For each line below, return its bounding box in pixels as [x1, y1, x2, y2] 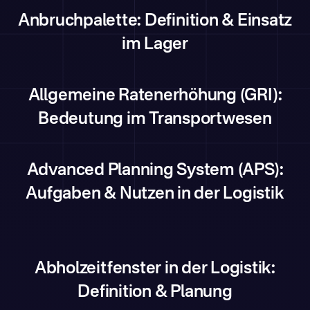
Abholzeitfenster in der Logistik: [34, 261, 276, 277]
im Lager [121, 37, 189, 53]
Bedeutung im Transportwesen [38, 111, 272, 128]
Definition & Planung [77, 284, 232, 301]
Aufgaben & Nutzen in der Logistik [26, 186, 284, 203]
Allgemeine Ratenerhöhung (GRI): [28, 88, 282, 104]
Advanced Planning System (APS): [26, 163, 284, 179]
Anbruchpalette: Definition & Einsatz [17, 13, 293, 30]
